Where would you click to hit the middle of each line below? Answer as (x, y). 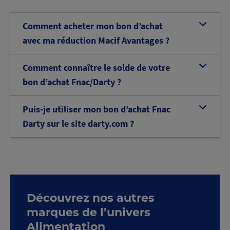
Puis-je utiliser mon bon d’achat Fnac (97, 109)
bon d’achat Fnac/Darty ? (72, 82)
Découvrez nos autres (91, 198)
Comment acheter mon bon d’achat (93, 26)
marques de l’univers (89, 212)
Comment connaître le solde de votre (96, 68)
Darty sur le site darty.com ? (78, 123)
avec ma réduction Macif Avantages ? (96, 40)
